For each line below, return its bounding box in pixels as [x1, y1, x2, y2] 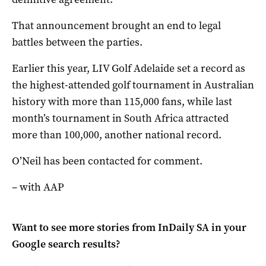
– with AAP [12, 179, 64, 194]
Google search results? [12, 236, 121, 251]
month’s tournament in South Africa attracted [12, 110, 229, 125]
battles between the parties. [12, 34, 142, 49]
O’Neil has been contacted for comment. [12, 153, 202, 168]
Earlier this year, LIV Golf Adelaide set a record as [12, 61, 245, 75]
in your [209, 220, 246, 235]
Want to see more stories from [12, 220, 158, 235]
